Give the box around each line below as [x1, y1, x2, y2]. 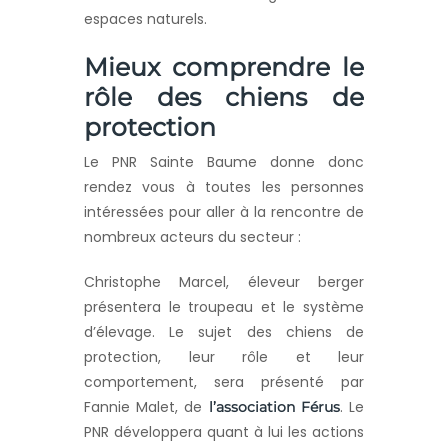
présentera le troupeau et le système [84, 297, 364, 318]
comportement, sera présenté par [84, 372, 364, 393]
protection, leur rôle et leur [84, 347, 364, 368]
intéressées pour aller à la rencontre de [84, 202, 364, 223]
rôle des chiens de [84, 82, 364, 113]
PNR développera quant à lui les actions [84, 422, 364, 443]
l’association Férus [208, 398, 340, 417]
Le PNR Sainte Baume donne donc [84, 152, 364, 173]
